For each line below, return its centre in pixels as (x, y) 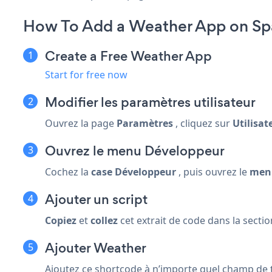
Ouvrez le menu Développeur (135, 151)
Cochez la (68, 172)
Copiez (61, 220)
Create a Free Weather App (128, 56)
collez (104, 220)
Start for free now (86, 74)
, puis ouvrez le (213, 172)
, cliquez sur (203, 123)
